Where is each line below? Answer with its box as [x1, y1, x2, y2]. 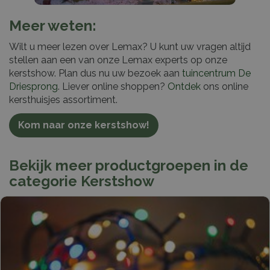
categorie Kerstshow [9, 172, 154, 190]
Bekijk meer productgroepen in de [9, 156, 248, 174]
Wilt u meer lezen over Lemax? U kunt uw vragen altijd [9, 40, 251, 52]
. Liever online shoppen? [58, 80, 168, 92]
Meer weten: [9, 16, 96, 34]
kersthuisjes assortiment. [9, 93, 118, 105]
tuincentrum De [182, 67, 251, 79]
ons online [201, 80, 248, 92]
